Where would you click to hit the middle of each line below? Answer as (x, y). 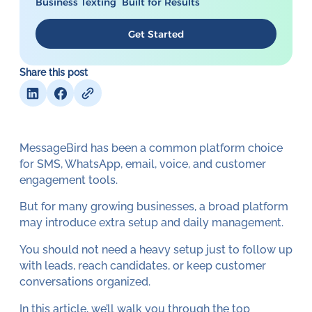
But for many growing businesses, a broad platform (154, 207)
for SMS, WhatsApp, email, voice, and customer (142, 164)
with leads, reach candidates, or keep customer (142, 266)
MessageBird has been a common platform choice (151, 148)
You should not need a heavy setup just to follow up (156, 250)
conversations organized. (85, 282)
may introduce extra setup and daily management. (151, 223)
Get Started (156, 34)
